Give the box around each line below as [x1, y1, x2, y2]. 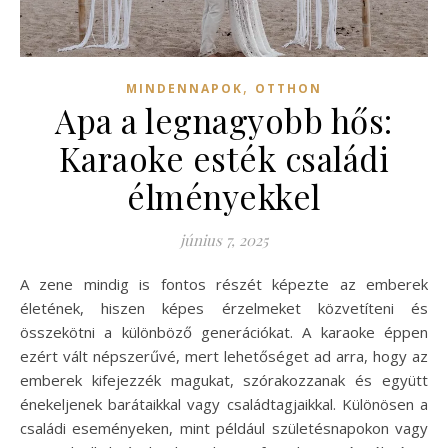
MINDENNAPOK [126, 79, 243, 97]
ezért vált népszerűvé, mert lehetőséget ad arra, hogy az [20, 345, 428, 366]
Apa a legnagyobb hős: [55, 97, 393, 142]
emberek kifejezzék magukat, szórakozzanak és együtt [20, 369, 428, 390]
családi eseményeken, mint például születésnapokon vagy [20, 417, 428, 438]
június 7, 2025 [180, 229, 268, 250]
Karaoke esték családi [58, 135, 390, 180]
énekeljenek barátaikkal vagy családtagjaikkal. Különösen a [20, 393, 428, 414]
